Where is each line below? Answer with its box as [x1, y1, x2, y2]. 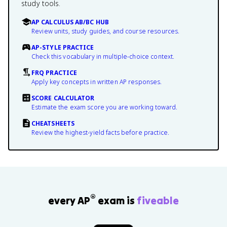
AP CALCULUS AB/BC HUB [31, 18, 109, 26]
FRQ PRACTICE [31, 68, 78, 77]
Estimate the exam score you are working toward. [31, 103, 178, 111]
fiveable [137, 194, 179, 207]
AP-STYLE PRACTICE [31, 43, 94, 52]
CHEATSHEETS [31, 119, 74, 128]
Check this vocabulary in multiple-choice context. [31, 52, 175, 61]
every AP [48, 194, 90, 207]
